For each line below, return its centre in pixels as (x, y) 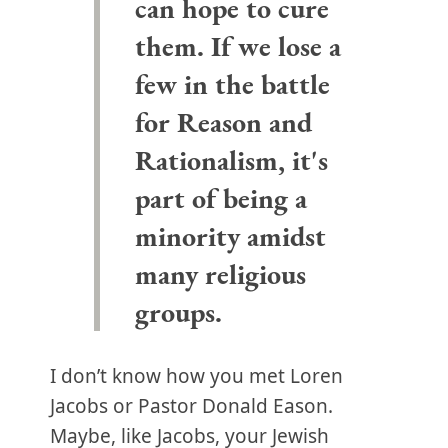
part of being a (220, 198)
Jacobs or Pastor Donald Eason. (191, 406)
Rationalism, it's (231, 160)
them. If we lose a (237, 46)
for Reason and (223, 122)
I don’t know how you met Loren (196, 376)
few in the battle (232, 84)
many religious (220, 274)
